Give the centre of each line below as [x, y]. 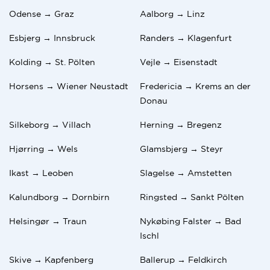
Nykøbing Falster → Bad [190, 221]
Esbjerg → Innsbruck [52, 38]
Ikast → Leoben [41, 173]
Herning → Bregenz [181, 124]
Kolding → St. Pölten [52, 62]
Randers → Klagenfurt [186, 38]
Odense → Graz [42, 14]
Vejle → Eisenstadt [179, 62]
